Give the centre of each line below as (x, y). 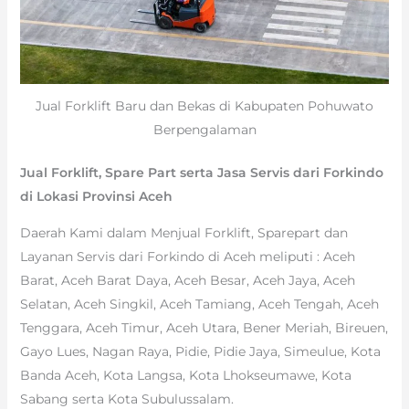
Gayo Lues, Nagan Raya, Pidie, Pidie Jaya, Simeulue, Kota (200, 351)
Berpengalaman (204, 129)
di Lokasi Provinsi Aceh (96, 196)
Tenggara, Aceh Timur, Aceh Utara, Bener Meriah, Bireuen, (204, 327)
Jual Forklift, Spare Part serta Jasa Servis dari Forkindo (201, 172)
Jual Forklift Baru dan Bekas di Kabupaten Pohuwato (204, 105)
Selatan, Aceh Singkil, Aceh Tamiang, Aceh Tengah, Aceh (199, 304)
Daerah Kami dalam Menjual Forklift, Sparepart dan (184, 232)
